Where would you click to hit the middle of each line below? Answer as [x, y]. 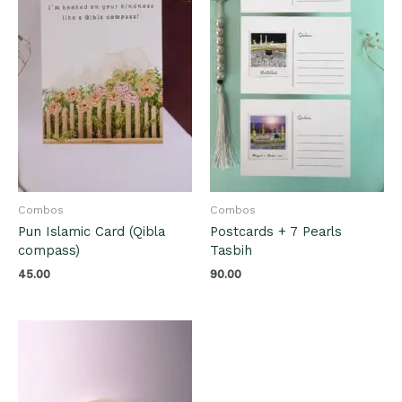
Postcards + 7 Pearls [276, 232]
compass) [49, 251]
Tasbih [231, 251]
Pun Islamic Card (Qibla [92, 232]
